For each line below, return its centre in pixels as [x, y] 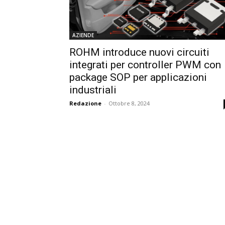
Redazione [85, 103]
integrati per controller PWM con [145, 65]
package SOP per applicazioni [138, 77]
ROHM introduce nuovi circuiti [139, 52]
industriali [93, 90]
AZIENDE [83, 35]
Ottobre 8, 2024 [129, 103]
